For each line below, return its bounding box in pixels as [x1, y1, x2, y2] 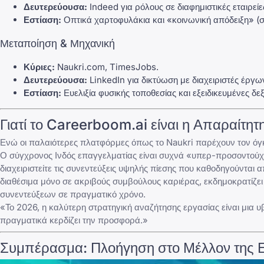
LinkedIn [90, 74, 125, 85]
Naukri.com [57, 61, 105, 72]
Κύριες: [24, 61, 55, 72]
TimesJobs [110, 61, 156, 72]
